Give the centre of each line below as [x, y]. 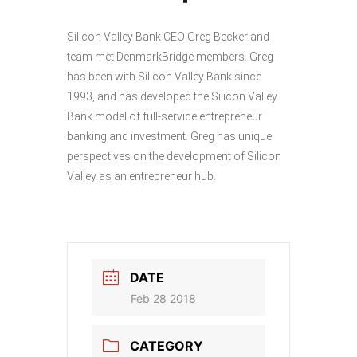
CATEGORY [167, 346]
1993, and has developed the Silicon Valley [172, 97]
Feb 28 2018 [163, 299]
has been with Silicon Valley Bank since [164, 77]
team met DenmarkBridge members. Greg [170, 57]
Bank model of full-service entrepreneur [165, 117]
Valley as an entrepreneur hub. [141, 177]
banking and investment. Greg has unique [169, 137]
